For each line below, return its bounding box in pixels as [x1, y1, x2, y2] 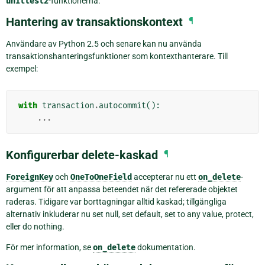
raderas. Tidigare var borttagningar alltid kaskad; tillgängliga [6, 196, 227, 206]
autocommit [99, 100, 146, 111]
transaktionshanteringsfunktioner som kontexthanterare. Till [6, 51, 228, 61]
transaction [42, 100, 94, 111]
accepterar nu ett [132, 172, 198, 182]
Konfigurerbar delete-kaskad [6, 147, 158, 162]
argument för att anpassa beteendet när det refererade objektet [6, 184, 238, 194]
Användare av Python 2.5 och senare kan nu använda [6, 38, 202, 49]
